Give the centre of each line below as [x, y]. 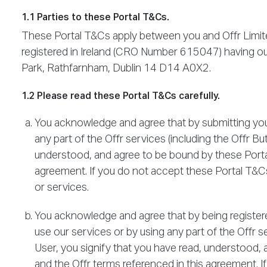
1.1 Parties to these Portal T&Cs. [95, 18]
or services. [61, 187]
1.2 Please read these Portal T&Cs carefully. [121, 97]
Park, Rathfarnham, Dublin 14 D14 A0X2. [116, 69]
